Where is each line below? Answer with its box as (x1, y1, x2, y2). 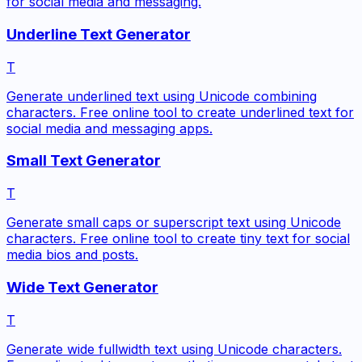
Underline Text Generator (6, 24, 191, 44)
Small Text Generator (6, 151, 161, 170)
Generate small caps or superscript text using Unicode (6, 214, 341, 231)
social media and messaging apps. (6, 120, 213, 137)
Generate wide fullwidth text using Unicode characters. (6, 340, 342, 357)
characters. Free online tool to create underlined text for (6, 103, 354, 120)
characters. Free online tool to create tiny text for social (6, 230, 350, 247)
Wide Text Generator (6, 277, 158, 297)
